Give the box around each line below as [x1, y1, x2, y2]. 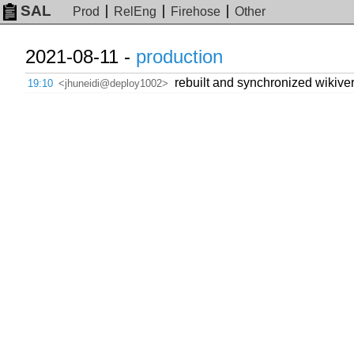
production [136, 46, 223, 67]
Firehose [171, 5, 221, 19]
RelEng [114, 5, 157, 19]
